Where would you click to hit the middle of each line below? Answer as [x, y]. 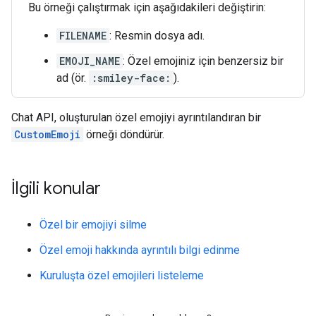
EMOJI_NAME [90, 61]
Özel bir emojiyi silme [93, 225]
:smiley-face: [131, 78]
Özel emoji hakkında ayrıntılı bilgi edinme [140, 250]
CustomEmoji [47, 134]
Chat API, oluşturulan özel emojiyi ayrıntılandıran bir [136, 117]
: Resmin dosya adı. [157, 36]
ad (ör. [73, 78]
